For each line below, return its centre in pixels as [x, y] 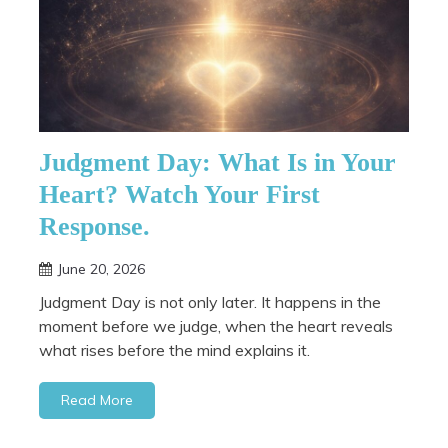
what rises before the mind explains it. [174, 350]
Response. [94, 227]
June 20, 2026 [101, 269]
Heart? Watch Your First [179, 195]
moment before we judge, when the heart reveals [216, 326]
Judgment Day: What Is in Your [217, 163]
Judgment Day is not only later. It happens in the [210, 302]
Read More [97, 400]
